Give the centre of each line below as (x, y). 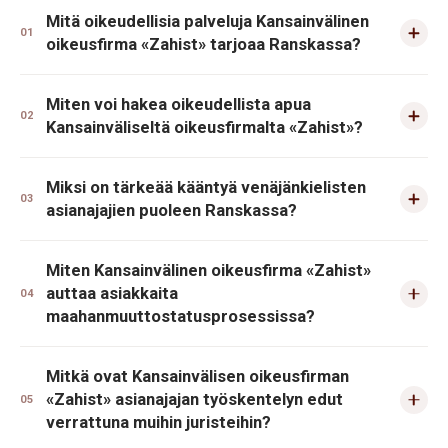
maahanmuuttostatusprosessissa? (180, 316)
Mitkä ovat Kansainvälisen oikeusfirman (197, 376)
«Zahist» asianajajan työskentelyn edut (194, 399)
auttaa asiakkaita (112, 293)
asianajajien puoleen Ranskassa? (171, 210)
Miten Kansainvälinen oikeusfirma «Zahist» (208, 270)
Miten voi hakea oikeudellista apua (178, 104)
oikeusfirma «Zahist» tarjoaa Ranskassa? (203, 44)
